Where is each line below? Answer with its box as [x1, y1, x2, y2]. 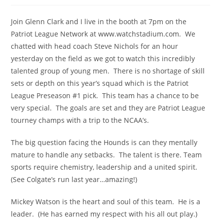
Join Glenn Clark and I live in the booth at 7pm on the [11, 17, 187, 26]
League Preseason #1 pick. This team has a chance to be [11, 91, 199, 100]
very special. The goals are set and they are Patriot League [11, 103, 206, 112]
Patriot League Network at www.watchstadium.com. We [11, 29, 196, 38]
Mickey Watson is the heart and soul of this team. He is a [11, 197, 201, 206]
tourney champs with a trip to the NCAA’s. [11, 115, 149, 125]
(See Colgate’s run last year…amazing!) [11, 175, 138, 184]
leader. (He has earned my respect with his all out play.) [11, 209, 198, 219]
